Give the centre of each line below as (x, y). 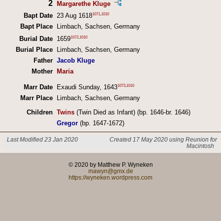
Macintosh (201, 146)
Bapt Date (38, 15)
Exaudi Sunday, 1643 (87, 87)
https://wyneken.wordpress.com (110, 178)
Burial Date (36, 39)
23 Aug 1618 (74, 15)
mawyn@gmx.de (110, 171)
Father (43, 61)
